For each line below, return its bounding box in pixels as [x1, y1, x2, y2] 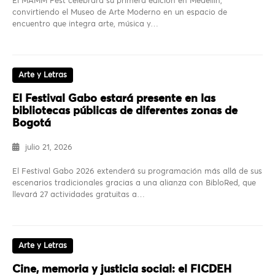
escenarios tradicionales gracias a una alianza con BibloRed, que [12, 179, 256, 188]
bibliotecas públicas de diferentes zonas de [12, 106, 238, 117]
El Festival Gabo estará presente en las [12, 93, 215, 105]
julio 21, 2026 [25, 144, 72, 152]
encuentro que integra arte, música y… [12, 20, 158, 29]
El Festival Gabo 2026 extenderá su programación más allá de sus [12, 168, 262, 176]
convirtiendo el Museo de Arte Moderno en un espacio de [12, 9, 227, 17]
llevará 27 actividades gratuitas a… [12, 191, 145, 199]
